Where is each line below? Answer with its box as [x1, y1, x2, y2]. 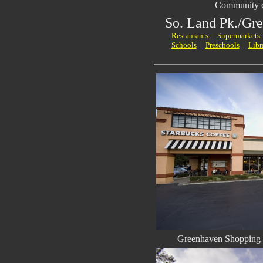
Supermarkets [217, 31, 260, 40]
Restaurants [171, 31, 208, 40]
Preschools [205, 41, 240, 49]
